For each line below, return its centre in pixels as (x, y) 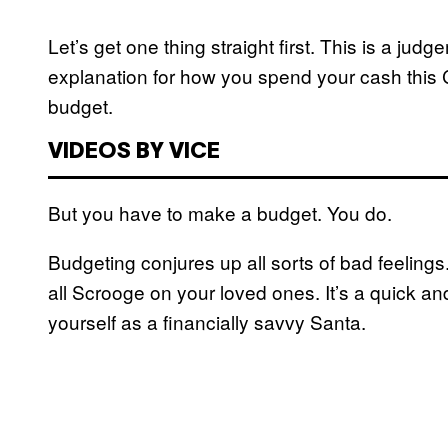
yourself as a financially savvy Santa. (207, 322)
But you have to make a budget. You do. (220, 213)
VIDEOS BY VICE (134, 152)
